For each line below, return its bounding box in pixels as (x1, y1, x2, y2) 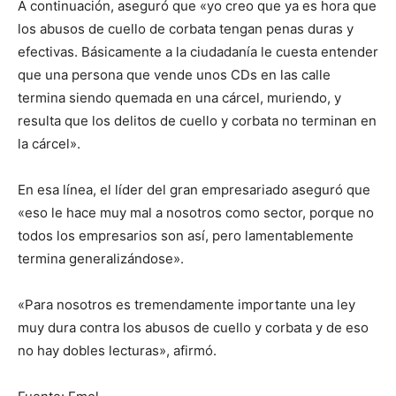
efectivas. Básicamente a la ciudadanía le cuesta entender (18, 42, 378, 60)
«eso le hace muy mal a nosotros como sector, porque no (18, 203, 374, 221)
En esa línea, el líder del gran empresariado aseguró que (18, 180, 370, 198)
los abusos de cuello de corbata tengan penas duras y (18, 19, 354, 37)
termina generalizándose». (18, 249, 184, 267)
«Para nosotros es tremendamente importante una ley (18, 295, 355, 313)
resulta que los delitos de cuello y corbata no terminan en (18, 111, 377, 129)
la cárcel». (18, 134, 80, 152)
